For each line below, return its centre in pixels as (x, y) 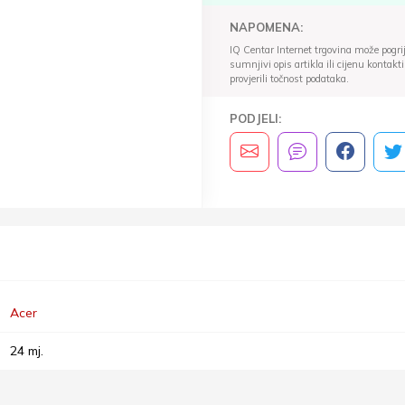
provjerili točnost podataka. (289, 78)
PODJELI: (255, 118)
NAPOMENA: (266, 27)
